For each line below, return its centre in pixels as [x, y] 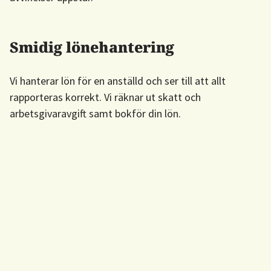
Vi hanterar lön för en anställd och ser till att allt [118, 80]
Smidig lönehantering [92, 47]
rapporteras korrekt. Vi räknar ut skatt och [105, 97]
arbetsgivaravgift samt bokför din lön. [95, 113]
